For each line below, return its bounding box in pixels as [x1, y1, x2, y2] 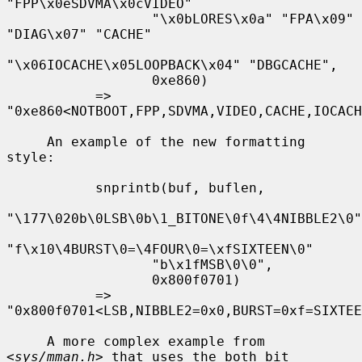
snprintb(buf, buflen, [6, 179, 95, 196]
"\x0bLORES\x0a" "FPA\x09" [6, 11, 152, 27]
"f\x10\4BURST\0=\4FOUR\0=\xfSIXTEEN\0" [6, 241, 314, 257]
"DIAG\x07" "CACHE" [6, 26, 152, 42]
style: [6, 149, 55, 165]
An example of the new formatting [6, 133, 47, 149]
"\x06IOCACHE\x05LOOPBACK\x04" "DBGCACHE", [6, 57, 338, 73]
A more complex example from [6, 333, 47, 349]
